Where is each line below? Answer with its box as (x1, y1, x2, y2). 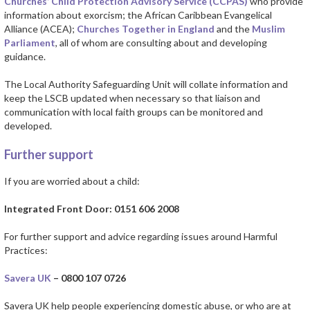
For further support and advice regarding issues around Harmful (4, 230, 277, 243)
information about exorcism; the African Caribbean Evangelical (4, 9, 272, 21)
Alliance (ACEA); (4, 23, 75, 35)
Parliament (4, 37, 55, 49)
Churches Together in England (75, 23, 215, 35)
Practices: (4, 244, 48, 257)
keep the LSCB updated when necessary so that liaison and (4, 92, 260, 104)
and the (217, 23, 252, 35)
